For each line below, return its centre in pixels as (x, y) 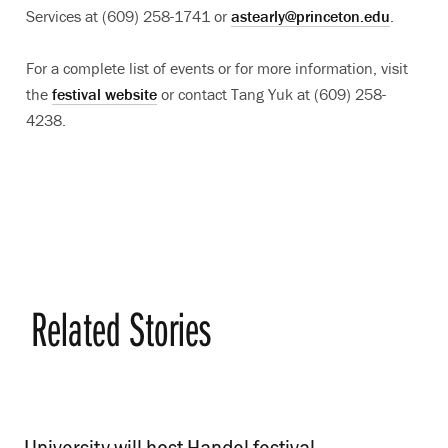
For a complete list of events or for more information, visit (217, 68)
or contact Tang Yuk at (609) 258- (271, 94)
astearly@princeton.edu (310, 16)
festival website (104, 94)
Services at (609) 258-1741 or (128, 16)
